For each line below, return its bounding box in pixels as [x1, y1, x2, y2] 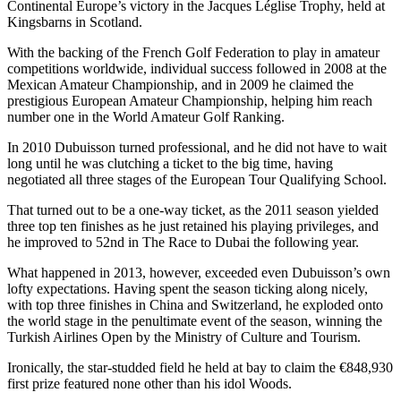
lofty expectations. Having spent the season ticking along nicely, [7, 280, 368, 296]
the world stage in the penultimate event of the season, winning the [7, 312, 382, 328]
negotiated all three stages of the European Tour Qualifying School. [7, 171, 387, 187]
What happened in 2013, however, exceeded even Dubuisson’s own [7, 264, 390, 280]
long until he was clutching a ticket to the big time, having [7, 155, 333, 171]
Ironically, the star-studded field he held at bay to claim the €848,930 [7, 359, 393, 375]
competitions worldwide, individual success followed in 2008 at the [7, 60, 387, 76]
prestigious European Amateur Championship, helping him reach [7, 92, 372, 108]
